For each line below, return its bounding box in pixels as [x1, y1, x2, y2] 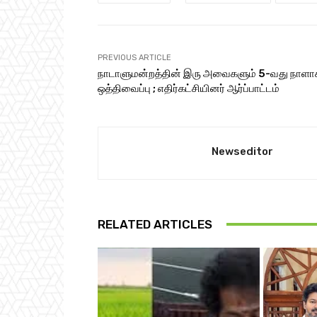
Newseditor [212, 144, 273, 158]
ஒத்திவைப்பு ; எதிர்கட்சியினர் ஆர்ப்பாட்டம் [98, 81, 279, 95]
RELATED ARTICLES [98, 217, 212, 231]
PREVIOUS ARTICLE [98, 52, 171, 62]
